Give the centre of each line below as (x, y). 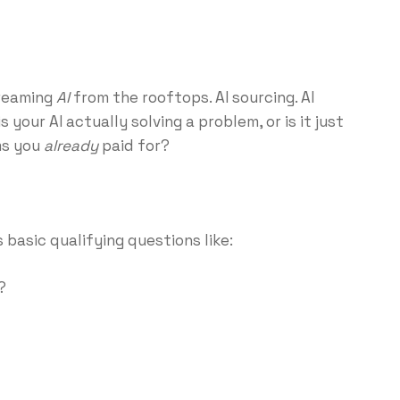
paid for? (133, 145)
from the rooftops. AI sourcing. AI (192, 97)
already (71, 145)
